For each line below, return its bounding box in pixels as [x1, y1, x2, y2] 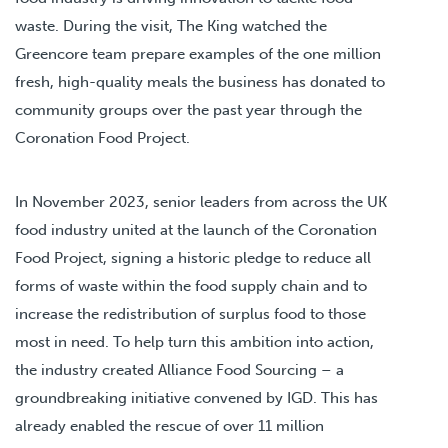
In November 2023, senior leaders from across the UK [15, 192, 387, 211]
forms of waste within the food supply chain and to [15, 276, 367, 295]
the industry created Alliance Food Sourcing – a [15, 360, 344, 379]
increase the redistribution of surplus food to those [15, 304, 366, 323]
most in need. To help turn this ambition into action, [15, 332, 374, 351]
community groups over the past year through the [15, 100, 362, 119]
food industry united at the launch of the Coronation [15, 220, 377, 239]
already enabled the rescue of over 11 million [15, 416, 324, 435]
